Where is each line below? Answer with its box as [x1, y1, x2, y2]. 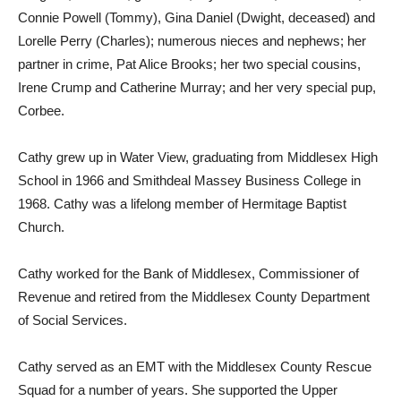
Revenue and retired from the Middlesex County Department [18, 288, 370, 304]
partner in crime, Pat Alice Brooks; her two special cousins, [18, 55, 361, 72]
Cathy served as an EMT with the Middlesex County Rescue [18, 358, 371, 374]
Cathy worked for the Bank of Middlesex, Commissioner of [18, 265, 359, 281]
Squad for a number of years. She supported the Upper [18, 381, 337, 397]
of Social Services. [18, 311, 127, 328]
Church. [18, 218, 64, 235]
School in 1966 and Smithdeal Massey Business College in [18, 172, 361, 188]
